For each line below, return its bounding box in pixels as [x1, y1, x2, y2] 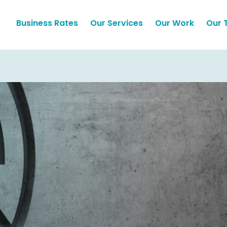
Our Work [155, 17, 194, 29]
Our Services [90, 17, 143, 29]
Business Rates [16, 17, 78, 29]
